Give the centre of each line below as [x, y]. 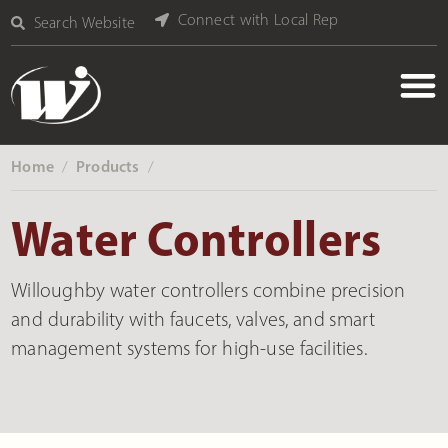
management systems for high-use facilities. [189, 347]
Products [108, 165]
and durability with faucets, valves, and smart [193, 318]
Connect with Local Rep [258, 19]
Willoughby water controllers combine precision [208, 289]
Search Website [84, 22]
